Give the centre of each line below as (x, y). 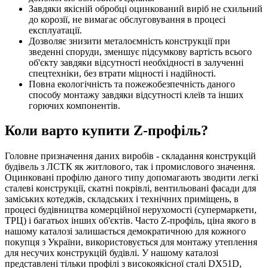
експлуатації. (55, 30)
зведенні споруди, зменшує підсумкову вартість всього (140, 51)
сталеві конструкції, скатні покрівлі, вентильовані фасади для (130, 188)
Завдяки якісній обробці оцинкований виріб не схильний (146, 8)
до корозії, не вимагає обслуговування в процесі (127, 19)
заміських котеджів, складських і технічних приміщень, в (122, 199)
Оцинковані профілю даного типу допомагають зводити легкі (132, 178)
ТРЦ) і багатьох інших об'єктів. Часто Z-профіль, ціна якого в (130, 221)
